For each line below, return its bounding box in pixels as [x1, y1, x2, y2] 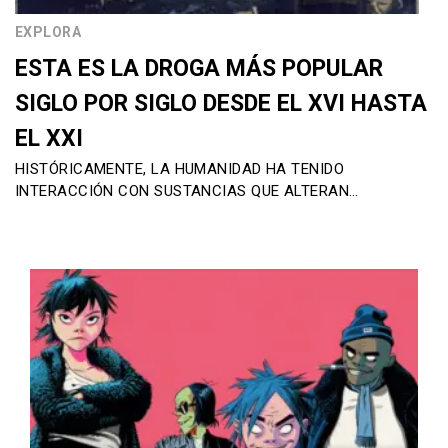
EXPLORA [15, 23, 82, 40]
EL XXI [15, 124, 83, 152]
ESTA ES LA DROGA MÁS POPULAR [15, 54, 383, 82]
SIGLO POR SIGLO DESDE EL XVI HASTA [15, 89, 427, 117]
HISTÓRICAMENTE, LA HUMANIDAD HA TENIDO [15, 159, 345, 178]
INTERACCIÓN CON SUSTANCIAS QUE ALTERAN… [15, 181, 359, 200]
